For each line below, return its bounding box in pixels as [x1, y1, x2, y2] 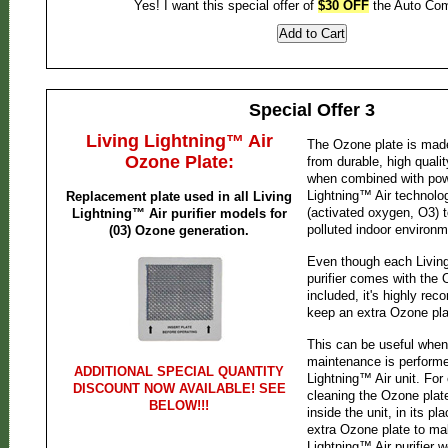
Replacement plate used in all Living [66, 189, 292, 204]
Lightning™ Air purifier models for [71, 206, 287, 221]
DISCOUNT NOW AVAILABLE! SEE [72, 381, 286, 396]
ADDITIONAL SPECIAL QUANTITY [74, 364, 284, 379]
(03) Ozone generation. [109, 223, 249, 238]
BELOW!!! [149, 398, 209, 413]
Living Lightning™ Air [85, 131, 273, 151]
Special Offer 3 [248, 100, 375, 120]
